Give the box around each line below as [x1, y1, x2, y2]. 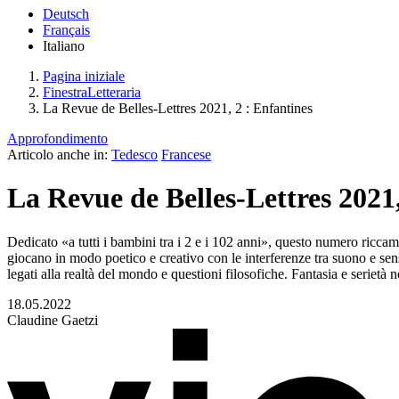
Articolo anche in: [7, 147, 108, 162]
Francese [161, 147, 211, 162]
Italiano [43, 38, 85, 53]
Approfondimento [7, 131, 108, 146]
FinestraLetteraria [43, 85, 141, 100]
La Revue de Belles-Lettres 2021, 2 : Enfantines [43, 101, 313, 116]
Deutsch [43, 6, 89, 21]
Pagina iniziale [43, 69, 125, 84]
